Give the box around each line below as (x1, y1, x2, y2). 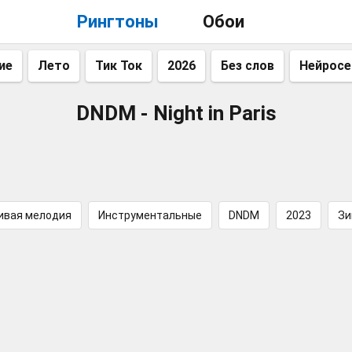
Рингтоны (76, 12, 159, 31)
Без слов (221, 58, 274, 73)
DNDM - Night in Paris (75, 101, 277, 125)
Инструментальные (98, 209, 202, 222)
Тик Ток (95, 58, 142, 73)
